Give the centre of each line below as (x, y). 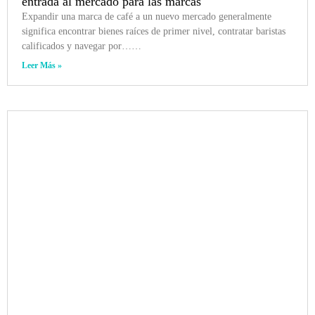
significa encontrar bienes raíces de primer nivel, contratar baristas (154, 31)
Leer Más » (42, 65)
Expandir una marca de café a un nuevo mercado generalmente (147, 16)
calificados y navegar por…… (82, 46)
